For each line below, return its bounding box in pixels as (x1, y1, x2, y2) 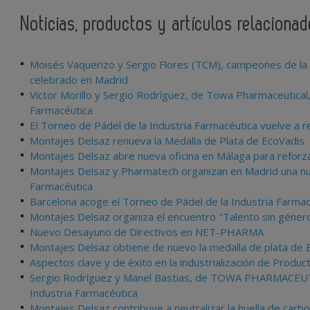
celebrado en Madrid (30, 73, 128, 86)
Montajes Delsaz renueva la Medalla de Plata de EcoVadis (30, 134, 304, 147)
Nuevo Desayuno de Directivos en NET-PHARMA (30, 225, 264, 239)
